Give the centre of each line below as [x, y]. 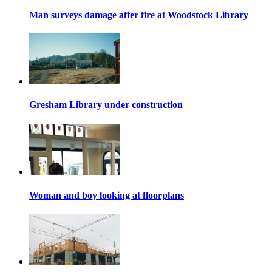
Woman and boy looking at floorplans [107, 195]
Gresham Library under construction [106, 105]
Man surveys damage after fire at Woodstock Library [139, 15]
